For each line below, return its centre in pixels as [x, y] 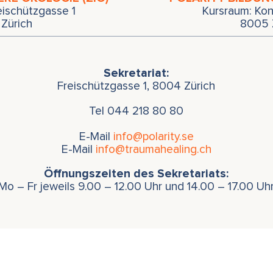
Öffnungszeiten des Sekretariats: [136, 174]
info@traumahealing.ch [153, 149]
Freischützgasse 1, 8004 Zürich [136, 87]
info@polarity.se [153, 136]
